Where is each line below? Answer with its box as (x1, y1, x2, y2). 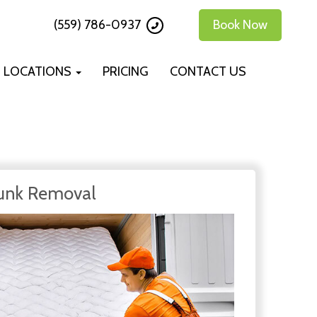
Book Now (213, 17, 267, 33)
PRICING (103, 64, 149, 79)
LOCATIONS (4, 64, 74, 79)
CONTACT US (170, 64, 246, 79)
